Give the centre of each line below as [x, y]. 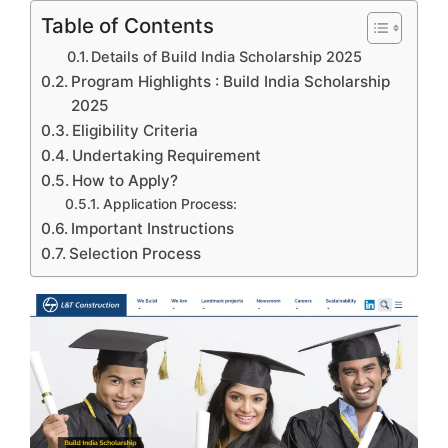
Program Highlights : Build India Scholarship [231, 82]
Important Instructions [153, 229]
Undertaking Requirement [167, 156]
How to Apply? [125, 181]
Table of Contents [127, 26]
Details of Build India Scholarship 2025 [227, 57]
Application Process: [169, 204]
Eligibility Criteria [135, 131]
